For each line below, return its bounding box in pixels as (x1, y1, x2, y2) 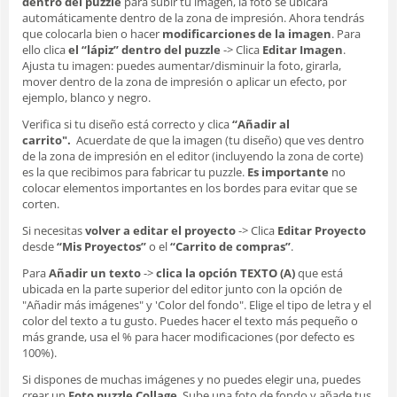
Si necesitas (22, 222, 85, 238)
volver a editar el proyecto (85, 222, 236, 238)
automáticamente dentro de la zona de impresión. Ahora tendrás (22, 9, 364, 26)
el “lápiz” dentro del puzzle (68, 41, 221, 58)
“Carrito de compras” (170, 237, 291, 254)
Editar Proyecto (277, 222, 366, 238)
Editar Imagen (262, 41, 343, 58)
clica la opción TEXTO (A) (156, 264, 295, 281)
